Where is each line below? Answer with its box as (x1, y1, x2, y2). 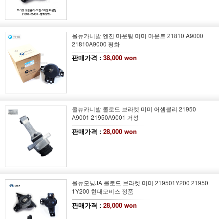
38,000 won (103, 53, 137, 63)
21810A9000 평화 (71, 39, 120, 48)
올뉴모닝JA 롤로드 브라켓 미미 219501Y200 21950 (71, 178, 208, 187)
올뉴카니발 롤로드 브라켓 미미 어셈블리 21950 (71, 105, 196, 113)
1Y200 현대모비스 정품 (71, 187, 133, 196)
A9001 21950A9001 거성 (71, 113, 139, 122)
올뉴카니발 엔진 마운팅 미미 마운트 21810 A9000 (71, 31, 203, 40)
